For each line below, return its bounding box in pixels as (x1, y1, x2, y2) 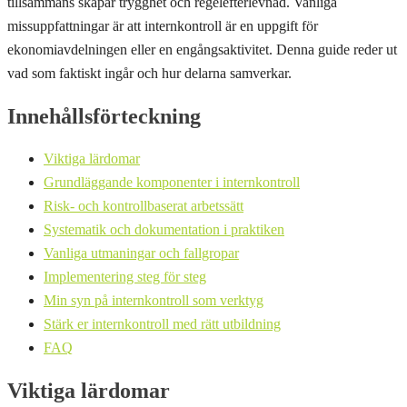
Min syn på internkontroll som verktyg (44, 292, 263, 308)
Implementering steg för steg (44, 268, 206, 284)
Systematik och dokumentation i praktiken (44, 221, 284, 237)
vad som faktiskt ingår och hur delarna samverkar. (7, 65, 292, 82)
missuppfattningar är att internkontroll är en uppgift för (7, 18, 318, 35)
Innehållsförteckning (7, 104, 201, 128)
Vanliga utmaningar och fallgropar (44, 244, 239, 261)
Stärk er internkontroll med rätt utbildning (44, 315, 281, 332)
